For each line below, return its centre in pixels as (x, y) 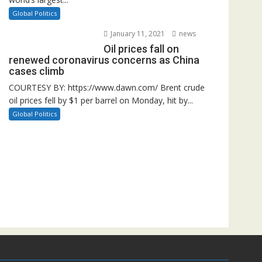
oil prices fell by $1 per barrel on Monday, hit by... (101, 100)
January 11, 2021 (137, 34)
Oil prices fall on (141, 49)
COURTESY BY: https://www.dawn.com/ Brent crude (107, 87)
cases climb (37, 71)
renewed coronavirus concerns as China (104, 60)
